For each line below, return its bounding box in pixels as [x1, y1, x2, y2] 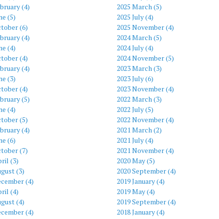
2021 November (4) [117, 145, 174, 155]
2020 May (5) [117, 155, 155, 165]
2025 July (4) [117, 12, 153, 22]
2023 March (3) [117, 63, 162, 73]
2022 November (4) [117, 114, 174, 124]
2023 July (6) [117, 73, 153, 83]
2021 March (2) [117, 125, 162, 134]
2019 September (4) [117, 197, 176, 206]
